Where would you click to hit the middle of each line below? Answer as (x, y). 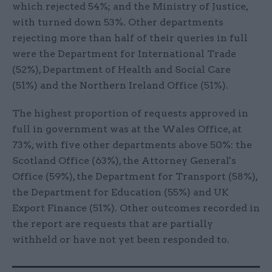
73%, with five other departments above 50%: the (132, 145)
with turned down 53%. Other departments (118, 22)
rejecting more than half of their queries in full (130, 38)
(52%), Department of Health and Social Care (121, 70)
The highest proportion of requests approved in (130, 114)
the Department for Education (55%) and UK (121, 192)
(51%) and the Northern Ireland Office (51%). (120, 86)
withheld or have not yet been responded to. (121, 240)
